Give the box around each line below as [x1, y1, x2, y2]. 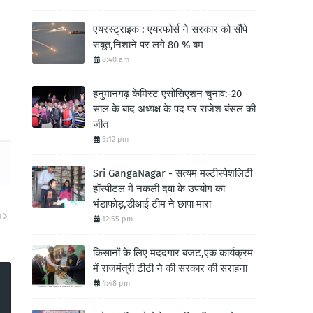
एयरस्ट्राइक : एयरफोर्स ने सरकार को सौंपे [93, 23, 247, 36]
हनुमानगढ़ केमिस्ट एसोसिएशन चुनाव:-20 [93, 87, 242, 100]
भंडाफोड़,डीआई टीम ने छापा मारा [93, 198, 211, 210]
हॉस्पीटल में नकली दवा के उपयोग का [93, 182, 225, 195]
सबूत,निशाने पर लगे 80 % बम [93, 38, 203, 51]
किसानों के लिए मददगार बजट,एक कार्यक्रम [93, 247, 253, 259]
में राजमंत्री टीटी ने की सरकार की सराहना [93, 262, 247, 275]
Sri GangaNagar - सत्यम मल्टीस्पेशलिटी [93, 167, 252, 180]
